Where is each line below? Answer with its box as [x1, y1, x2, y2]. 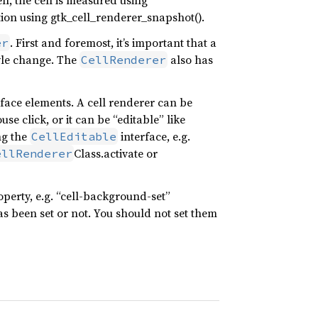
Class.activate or [74, 146, 158, 161]
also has [168, 52, 213, 67]
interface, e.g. [118, 128, 190, 144]
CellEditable [31, 129, 116, 143]
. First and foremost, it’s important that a [10, 35, 216, 50]
